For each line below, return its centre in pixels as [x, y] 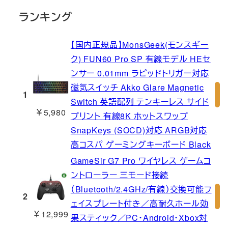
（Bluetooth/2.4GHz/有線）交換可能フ [141, 189]
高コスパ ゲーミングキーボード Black [141, 145]
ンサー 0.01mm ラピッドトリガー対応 [140, 73]
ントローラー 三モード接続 [120, 175]
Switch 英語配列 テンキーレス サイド [140, 102]
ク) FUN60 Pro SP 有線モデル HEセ [140, 59]
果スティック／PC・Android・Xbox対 [139, 218]
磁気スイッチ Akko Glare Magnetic [137, 88]
